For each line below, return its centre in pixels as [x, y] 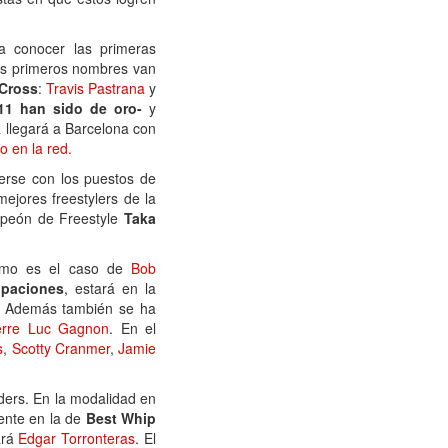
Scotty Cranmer [60, 348]
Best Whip [121, 418]
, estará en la [110, 288]
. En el [133, 328]
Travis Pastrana [95, 88]
